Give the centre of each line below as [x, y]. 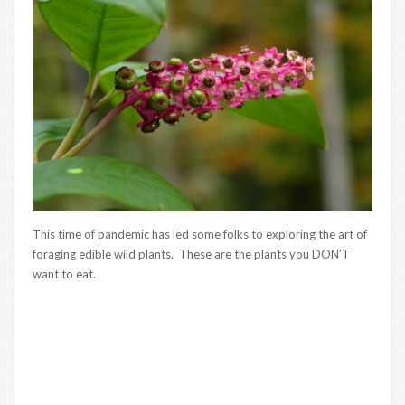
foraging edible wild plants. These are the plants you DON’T [191, 254]
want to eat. [64, 273]
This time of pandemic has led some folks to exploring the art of [200, 234]
